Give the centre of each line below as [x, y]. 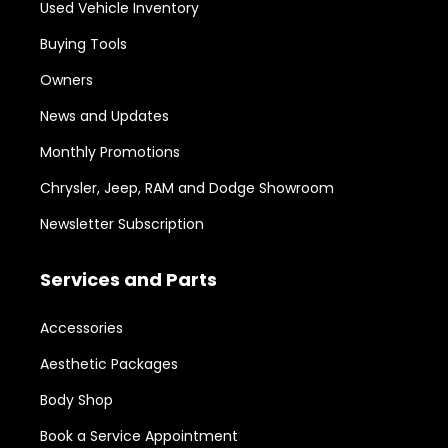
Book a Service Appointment [139, 435]
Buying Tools [83, 43]
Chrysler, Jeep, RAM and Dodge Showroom [187, 187]
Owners [66, 79]
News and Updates [104, 115]
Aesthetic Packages [109, 363]
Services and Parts [128, 279]
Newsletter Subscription [122, 223]
